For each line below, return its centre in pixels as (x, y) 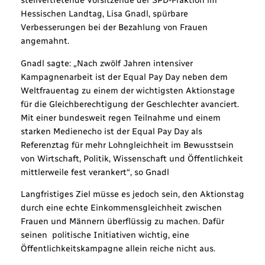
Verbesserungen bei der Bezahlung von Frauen (114, 28)
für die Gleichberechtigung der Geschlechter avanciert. (130, 104)
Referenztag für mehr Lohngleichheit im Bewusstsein (127, 145)
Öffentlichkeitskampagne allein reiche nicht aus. (118, 249)
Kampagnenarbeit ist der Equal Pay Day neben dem (124, 77)
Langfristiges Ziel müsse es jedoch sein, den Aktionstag (132, 194)
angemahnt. (45, 41)
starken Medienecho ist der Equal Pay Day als (111, 131)
